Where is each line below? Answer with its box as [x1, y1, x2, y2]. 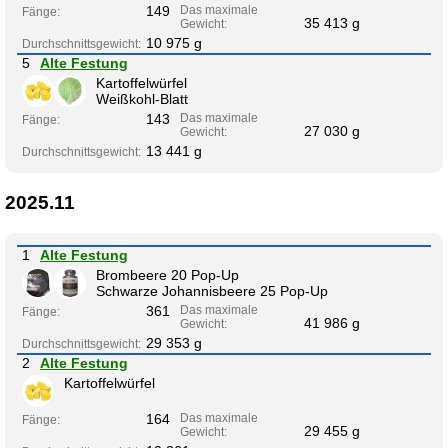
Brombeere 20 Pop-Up [96, 266, 239, 283]
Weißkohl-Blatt [96, 91, 188, 108]
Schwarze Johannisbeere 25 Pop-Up [96, 282, 328, 299]
